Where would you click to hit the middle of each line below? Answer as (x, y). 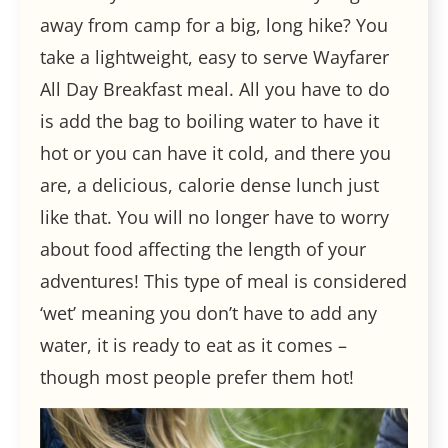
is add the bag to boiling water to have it (209, 121)
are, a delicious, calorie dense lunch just (209, 185)
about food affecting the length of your (203, 249)
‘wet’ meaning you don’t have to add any (208, 313)
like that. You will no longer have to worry (214, 217)
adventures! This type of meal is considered (223, 281)
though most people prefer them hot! (197, 377)
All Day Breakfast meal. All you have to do (215, 89)
